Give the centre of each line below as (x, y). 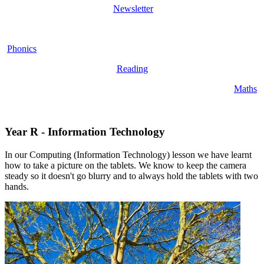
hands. (17, 186)
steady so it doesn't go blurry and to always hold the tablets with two (131, 176)
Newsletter (133, 9)
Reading (132, 69)
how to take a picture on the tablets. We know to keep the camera (126, 165)
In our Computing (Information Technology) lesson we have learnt (128, 154)
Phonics (22, 49)
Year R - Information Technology (85, 132)
